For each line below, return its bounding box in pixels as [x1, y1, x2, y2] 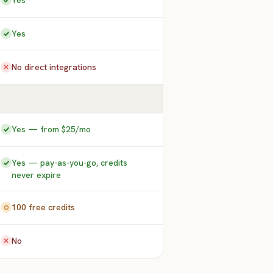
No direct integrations [12, 62, 97, 73]
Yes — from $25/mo [12, 124, 91, 135]
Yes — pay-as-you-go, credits [12, 157, 128, 168]
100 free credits [12, 202, 76, 213]
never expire [12, 169, 62, 180]
